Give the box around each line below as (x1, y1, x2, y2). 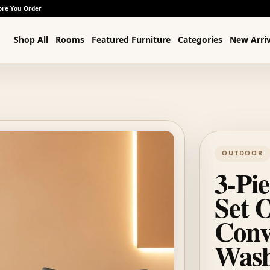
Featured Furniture (92, 34, 171, 45)
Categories (178, 34, 223, 45)
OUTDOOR (222, 148, 263, 157)
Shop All (14, 34, 49, 45)
